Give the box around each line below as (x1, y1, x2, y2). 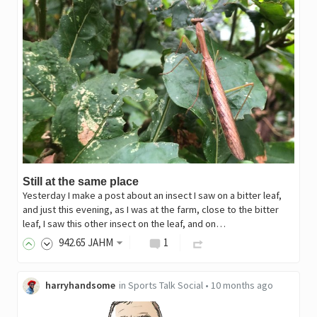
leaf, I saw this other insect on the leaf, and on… (22, 217, 226, 231)
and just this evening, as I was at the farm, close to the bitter (22, 203, 279, 217)
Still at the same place (22, 175, 139, 188)
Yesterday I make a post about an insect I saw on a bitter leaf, (22, 189, 282, 202)
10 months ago (210, 278, 273, 292)
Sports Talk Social (127, 278, 203, 292)
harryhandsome (45, 278, 115, 292)
